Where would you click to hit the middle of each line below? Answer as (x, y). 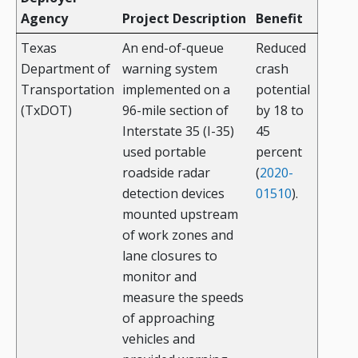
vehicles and (159, 339)
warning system (170, 69)
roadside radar (166, 173)
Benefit (279, 19)
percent (279, 152)
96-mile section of (175, 111)
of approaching (169, 318)
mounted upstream (180, 215)
